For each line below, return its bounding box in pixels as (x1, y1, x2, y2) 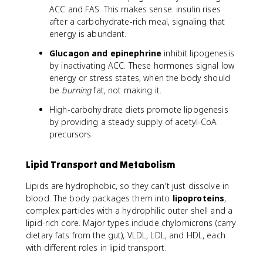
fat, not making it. (91, 85, 161, 96)
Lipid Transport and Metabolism (26, 159, 175, 170)
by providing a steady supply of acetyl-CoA (49, 116, 217, 127)
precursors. (49, 129, 93, 140)
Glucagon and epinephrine (49, 48, 162, 59)
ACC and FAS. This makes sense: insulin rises (49, 4, 221, 15)
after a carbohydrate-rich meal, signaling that (49, 16, 225, 27)
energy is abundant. (49, 28, 127, 39)
